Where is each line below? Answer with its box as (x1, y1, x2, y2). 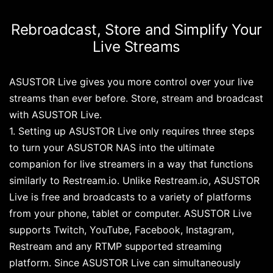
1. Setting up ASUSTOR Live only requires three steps (9, 125, 254, 137)
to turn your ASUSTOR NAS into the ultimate (9, 141, 214, 154)
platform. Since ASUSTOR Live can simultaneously (9, 257, 241, 269)
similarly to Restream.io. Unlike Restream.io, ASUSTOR (9, 174, 260, 186)
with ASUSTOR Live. (9, 108, 102, 121)
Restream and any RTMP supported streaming (9, 240, 222, 252)
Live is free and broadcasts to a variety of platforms (9, 191, 251, 203)
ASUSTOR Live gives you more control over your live (9, 76, 253, 88)
